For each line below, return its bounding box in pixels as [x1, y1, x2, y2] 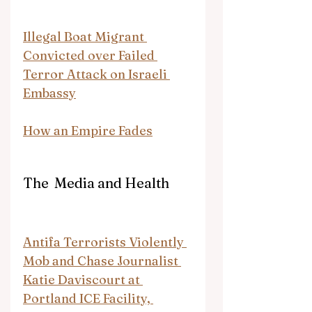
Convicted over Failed [23, 47, 157, 63]
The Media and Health [23, 173, 169, 192]
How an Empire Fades [23, 122, 153, 139]
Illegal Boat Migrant [23, 28, 147, 45]
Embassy [23, 84, 76, 101]
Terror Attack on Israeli [23, 65, 170, 82]
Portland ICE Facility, [23, 290, 153, 306]
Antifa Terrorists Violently [23, 233, 187, 250]
